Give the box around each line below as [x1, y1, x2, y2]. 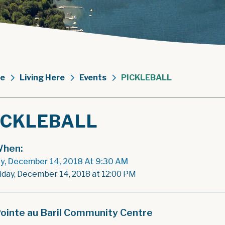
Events [79, 73, 106, 82]
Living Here [20, 73, 65, 82]
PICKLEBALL [121, 73, 172, 82]
